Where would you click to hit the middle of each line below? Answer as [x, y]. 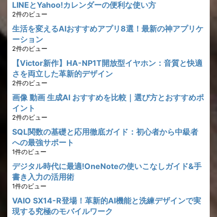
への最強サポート [43, 142]
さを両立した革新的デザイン [62, 74]
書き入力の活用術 [43, 177]
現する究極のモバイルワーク [62, 211]
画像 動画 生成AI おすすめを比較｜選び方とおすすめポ [108, 97]
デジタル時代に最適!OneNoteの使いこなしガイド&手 [107, 166]
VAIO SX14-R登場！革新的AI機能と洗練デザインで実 [107, 201]
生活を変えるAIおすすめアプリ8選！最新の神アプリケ [108, 29]
